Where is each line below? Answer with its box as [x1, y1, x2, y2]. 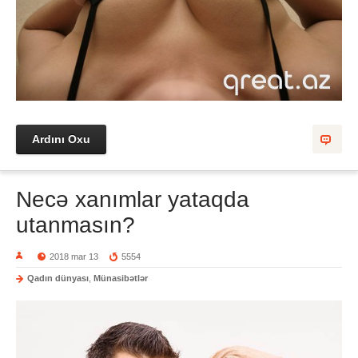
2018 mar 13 [50, 251, 99, 261]
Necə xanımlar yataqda [16, 186, 249, 212]
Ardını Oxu [32, 132, 90, 145]
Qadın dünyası [27, 272, 89, 283]
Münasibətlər [93, 272, 148, 283]
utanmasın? [16, 212, 135, 237]
